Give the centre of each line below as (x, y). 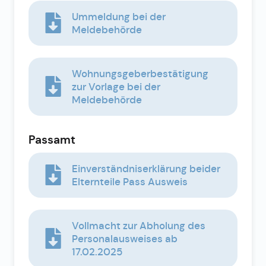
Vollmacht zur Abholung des (138, 225)
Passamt (52, 140)
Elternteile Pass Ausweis (129, 181)
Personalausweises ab (124, 238)
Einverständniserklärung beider (146, 168)
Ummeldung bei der (118, 16)
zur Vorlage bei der (116, 86)
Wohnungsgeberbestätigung (140, 73)
